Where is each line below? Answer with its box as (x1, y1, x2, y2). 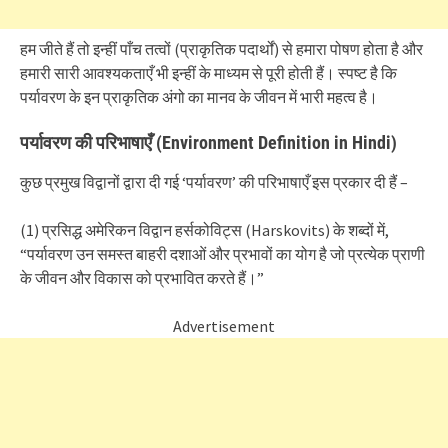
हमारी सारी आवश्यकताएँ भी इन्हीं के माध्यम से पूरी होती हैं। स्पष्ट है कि (20, 63, 397, 83)
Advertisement (173, 316, 275, 336)
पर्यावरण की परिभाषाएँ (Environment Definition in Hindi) (20, 132, 397, 153)
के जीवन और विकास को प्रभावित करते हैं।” (20, 268, 264, 288)
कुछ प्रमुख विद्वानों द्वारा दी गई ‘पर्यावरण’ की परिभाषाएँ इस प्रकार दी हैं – (20, 172, 408, 192)
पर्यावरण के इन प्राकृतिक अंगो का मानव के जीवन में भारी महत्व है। (20, 87, 378, 107)
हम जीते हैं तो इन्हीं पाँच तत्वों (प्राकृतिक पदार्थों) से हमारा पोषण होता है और (20, 39, 423, 59)
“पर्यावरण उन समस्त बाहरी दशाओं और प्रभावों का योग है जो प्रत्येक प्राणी (20, 244, 425, 264)
